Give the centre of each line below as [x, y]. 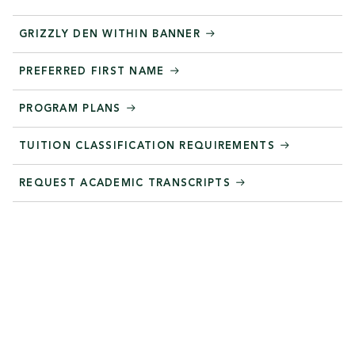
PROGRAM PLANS [72, 109]
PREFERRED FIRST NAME [94, 71]
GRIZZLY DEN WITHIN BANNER [112, 34]
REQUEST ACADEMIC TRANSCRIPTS [127, 183]
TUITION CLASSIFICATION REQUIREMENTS [149, 146]
